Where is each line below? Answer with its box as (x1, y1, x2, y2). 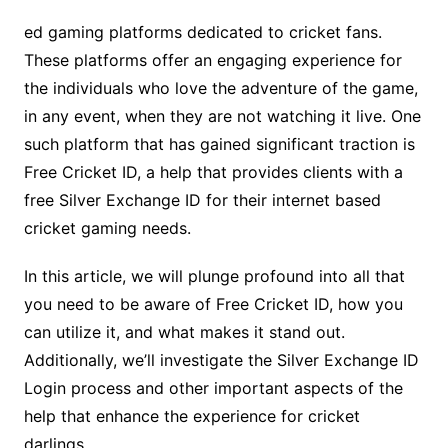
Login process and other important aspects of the (23, 378, 403, 399)
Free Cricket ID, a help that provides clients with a (23, 162, 403, 183)
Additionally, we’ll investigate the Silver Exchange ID (23, 350, 419, 371)
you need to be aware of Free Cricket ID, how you (23, 294, 403, 315)
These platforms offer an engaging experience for (23, 50, 402, 71)
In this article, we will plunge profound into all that (23, 266, 405, 287)
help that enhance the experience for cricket (23, 406, 360, 427)
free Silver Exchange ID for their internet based (23, 190, 381, 211)
